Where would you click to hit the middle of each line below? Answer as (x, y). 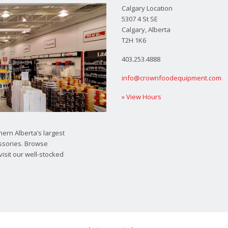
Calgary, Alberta (146, 30)
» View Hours (141, 97)
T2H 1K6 (134, 40)
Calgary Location (147, 8)
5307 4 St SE (140, 19)
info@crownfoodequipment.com (172, 78)
